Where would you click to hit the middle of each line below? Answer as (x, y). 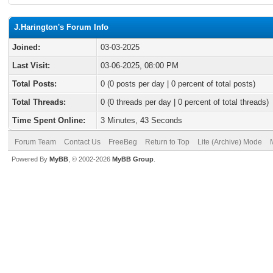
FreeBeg (123, 142)
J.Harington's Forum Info (61, 27)
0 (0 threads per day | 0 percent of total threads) (185, 102)
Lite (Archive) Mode (230, 142)
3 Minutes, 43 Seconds (141, 120)
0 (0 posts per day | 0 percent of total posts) (178, 84)
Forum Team (35, 142)
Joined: (26, 47)
